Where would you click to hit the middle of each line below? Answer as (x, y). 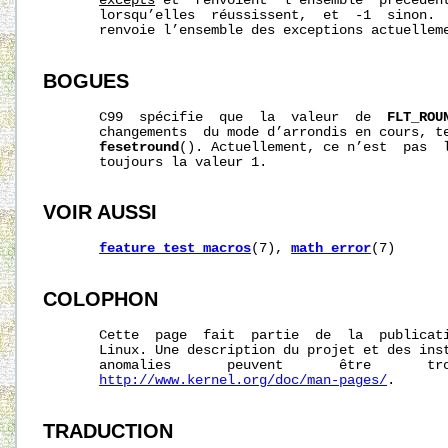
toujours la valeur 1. (155, 162)
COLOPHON (101, 299)
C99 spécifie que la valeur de (215, 117)
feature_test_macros (175, 249)
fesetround (139, 147)
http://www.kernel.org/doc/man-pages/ (243, 380)
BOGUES (86, 80)
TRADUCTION (108, 430)
